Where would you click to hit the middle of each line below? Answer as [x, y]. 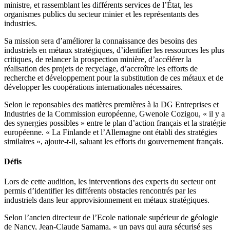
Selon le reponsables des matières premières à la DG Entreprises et [111, 104]
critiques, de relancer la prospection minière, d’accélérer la [98, 59]
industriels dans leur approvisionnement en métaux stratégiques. [107, 200]
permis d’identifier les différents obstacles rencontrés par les [100, 191]
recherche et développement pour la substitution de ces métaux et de [114, 78]
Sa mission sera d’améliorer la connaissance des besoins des [101, 41]
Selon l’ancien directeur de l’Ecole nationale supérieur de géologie [111, 218]
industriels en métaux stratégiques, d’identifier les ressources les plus [114, 50]
